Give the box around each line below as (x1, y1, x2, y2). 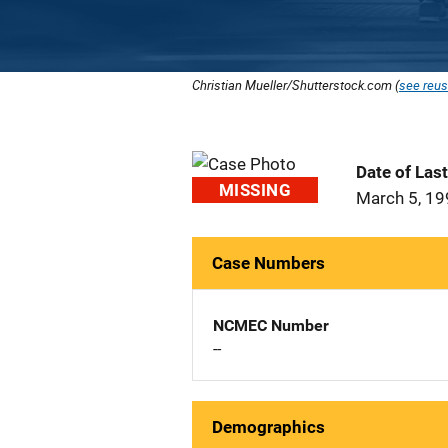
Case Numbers (212, 253, 325, 273)
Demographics (212, 417, 325, 437)
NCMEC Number (213, 316, 329, 335)
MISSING (219, 180, 291, 200)
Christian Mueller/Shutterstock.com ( (192, 76, 399, 94)
